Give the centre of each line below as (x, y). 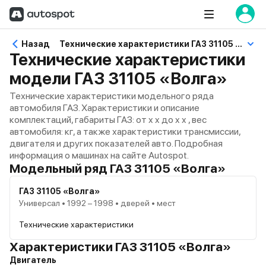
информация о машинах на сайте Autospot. (99, 155)
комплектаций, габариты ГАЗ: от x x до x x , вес (108, 120)
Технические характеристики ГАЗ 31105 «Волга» (239, 44)
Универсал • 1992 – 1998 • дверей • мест (97, 203)
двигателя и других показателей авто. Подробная (116, 143)
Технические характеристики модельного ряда (112, 96)
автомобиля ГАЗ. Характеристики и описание (104, 108)
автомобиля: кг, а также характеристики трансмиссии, (125, 132)
